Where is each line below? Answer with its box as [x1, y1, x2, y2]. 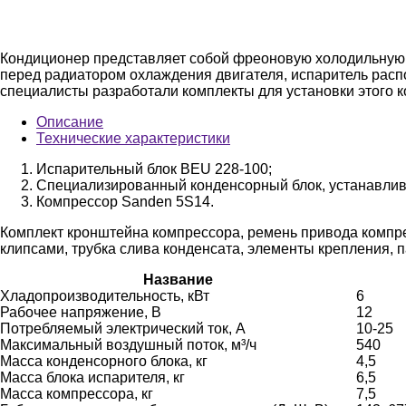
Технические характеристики [36, 130, 230, 146]
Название [143, 271, 213, 287]
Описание [36, 113, 103, 130]
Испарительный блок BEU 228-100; [36, 160, 272, 177]
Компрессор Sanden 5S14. [36, 193, 214, 209]
